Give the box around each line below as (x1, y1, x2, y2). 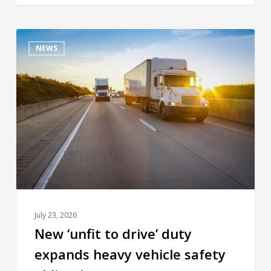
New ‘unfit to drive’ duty (34, 224, 192, 243)
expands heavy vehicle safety (34, 245, 226, 264)
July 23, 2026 (34, 210, 77, 221)
